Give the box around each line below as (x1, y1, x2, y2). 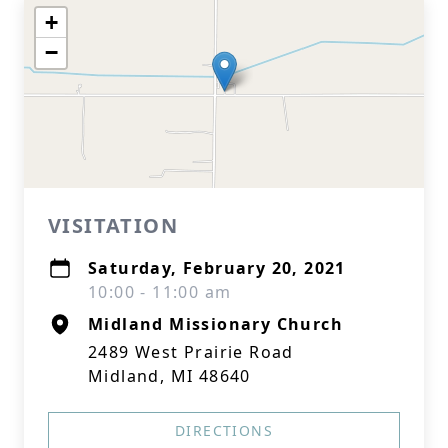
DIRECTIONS (175, 421, 273, 440)
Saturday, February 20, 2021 (88, 257, 346, 279)
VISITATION (48, 212, 178, 239)
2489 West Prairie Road (88, 341, 294, 363)
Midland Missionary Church (88, 313, 343, 335)
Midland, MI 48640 (88, 365, 251, 387)
